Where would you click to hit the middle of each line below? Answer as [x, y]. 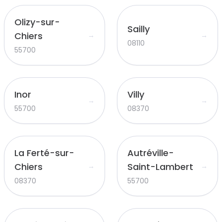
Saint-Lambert [160, 167]
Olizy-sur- [37, 22]
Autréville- [151, 153]
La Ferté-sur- [44, 153]
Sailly [139, 29]
